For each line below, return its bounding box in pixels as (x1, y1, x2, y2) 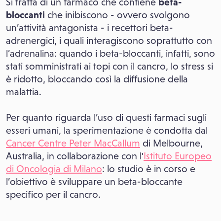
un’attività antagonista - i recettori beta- (6, 22, 173, 34)
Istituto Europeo (144, 150, 212, 162)
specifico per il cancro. (6, 189, 101, 200)
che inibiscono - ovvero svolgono (45, 9, 190, 21)
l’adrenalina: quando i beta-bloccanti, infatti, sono (6, 48, 215, 59)
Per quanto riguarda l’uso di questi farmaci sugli (6, 112, 207, 123)
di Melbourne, (140, 138, 203, 149)
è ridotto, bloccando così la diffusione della (6, 74, 188, 85)
